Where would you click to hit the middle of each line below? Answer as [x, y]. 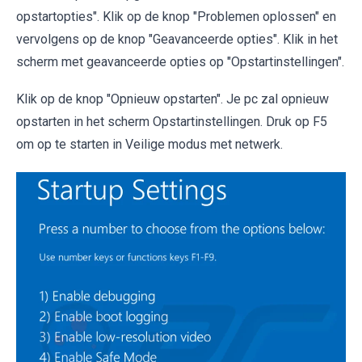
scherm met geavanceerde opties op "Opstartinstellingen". [180, 62]
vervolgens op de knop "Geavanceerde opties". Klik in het [177, 40]
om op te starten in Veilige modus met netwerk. [149, 145]
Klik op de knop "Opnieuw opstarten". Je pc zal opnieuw [173, 99]
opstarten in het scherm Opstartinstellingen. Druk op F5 [172, 122]
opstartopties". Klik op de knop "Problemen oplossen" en [176, 17]
